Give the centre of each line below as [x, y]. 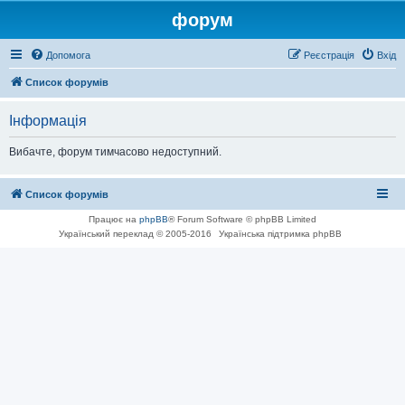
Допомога [68, 55]
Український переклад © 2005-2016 [137, 234]
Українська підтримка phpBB [280, 234]
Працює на [114, 219]
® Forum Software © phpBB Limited [242, 219]
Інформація [48, 121]
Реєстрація [329, 55]
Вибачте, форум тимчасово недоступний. [115, 152]
